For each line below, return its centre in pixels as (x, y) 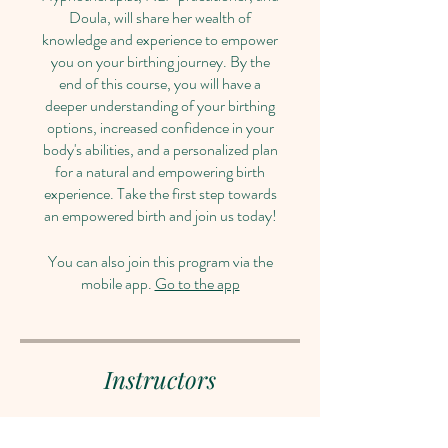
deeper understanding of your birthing (160, 105)
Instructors (160, 379)
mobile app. (116, 283)
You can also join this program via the (160, 261)
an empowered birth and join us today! (160, 215)
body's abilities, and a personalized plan (160, 149)
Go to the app (197, 283)
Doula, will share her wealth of (160, 17)
